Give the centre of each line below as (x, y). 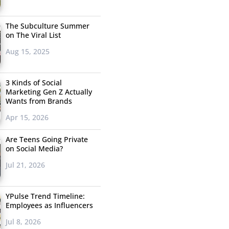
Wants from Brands (39, 101)
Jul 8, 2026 (23, 222)
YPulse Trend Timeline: (45, 196)
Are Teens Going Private (47, 140)
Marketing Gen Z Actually (49, 92)
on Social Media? (34, 149)
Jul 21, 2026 (25, 165)
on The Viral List (33, 35)
